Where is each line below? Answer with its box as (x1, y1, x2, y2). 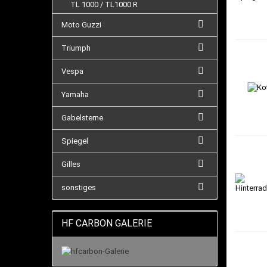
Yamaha (61, 90, 89, 99)
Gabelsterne (61, 113, 103, 122)
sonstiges (61, 183, 96, 192)
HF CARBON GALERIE (61, 218, 152, 229)
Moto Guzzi (61, 20, 101, 29)
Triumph (61, 44, 91, 52)
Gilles (61, 160, 80, 169)
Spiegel (61, 136, 88, 145)
